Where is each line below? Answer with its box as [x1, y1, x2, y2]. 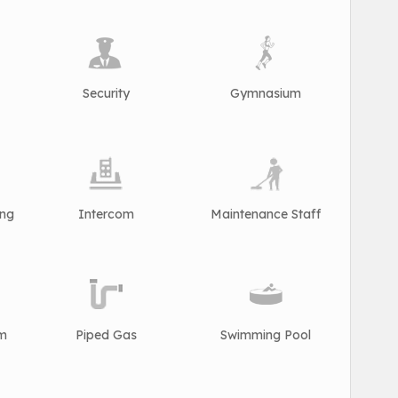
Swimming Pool [220, 327, 311, 344]
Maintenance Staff [211, 206, 321, 223]
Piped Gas [75, 327, 137, 344]
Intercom [77, 206, 134, 223]
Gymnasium [230, 85, 301, 102]
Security [82, 85, 130, 102]
